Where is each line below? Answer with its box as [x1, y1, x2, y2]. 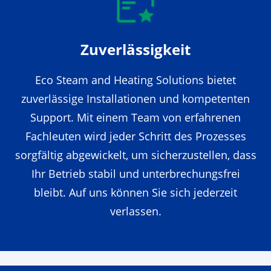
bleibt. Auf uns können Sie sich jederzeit [34, 184, 237, 200]
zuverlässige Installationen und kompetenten [21, 91, 250, 106]
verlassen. [109, 203, 162, 218]
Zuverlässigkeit [80, 39, 191, 59]
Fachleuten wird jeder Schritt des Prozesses [25, 128, 246, 143]
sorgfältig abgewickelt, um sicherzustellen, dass [15, 147, 256, 162]
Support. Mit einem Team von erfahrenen [30, 109, 241, 125]
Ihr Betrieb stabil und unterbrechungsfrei [31, 166, 240, 181]
